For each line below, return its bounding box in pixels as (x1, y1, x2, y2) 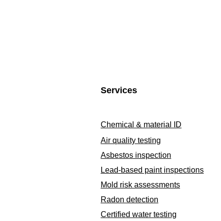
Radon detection (101, 195, 158, 204)
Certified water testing (101, 210, 177, 219)
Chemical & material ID (101, 120, 182, 129)
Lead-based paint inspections (101, 166, 204, 174)
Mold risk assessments (101, 181, 180, 189)
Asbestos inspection (101, 151, 171, 159)
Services (101, 85, 137, 95)
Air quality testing (101, 136, 161, 145)
